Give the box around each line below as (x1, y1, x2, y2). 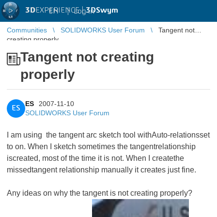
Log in (74, 7, 94, 15)
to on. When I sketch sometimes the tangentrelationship (7, 142, 196, 151)
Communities (7, 26, 47, 34)
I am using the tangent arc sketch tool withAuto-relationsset (7, 131, 210, 139)
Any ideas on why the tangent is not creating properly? (7, 189, 192, 197)
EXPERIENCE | (35, 6, 86, 14)
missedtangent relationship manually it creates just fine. (7, 166, 196, 174)
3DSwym (86, 6, 118, 14)
